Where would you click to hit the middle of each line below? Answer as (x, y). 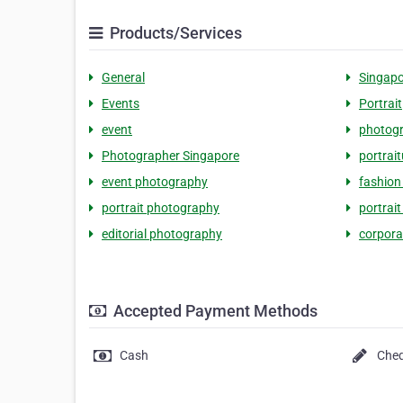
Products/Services (174, 33)
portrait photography (161, 208)
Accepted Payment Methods (214, 311)
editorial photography (162, 234)
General (123, 77)
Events (121, 103)
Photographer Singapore (170, 156)
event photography (155, 182)
